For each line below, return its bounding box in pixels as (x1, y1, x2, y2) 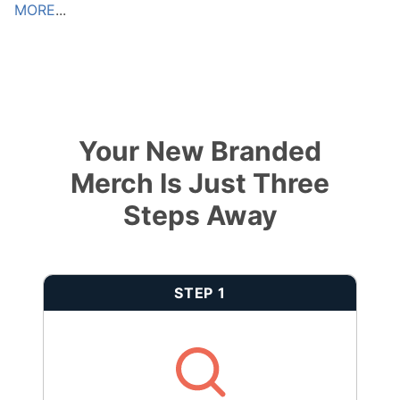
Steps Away (122, 199, 278, 232)
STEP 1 (174, 284, 226, 303)
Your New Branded (79, 135, 321, 168)
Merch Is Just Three (71, 167, 329, 200)
